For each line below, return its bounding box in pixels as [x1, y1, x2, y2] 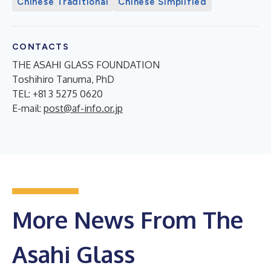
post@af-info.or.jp [44, 102, 123, 114]
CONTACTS [12, 41, 70, 52]
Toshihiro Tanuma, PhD [12, 73, 114, 85]
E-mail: [12, 102, 44, 114]
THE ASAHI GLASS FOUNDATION [12, 58, 160, 71]
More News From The [12, 204, 243, 234]
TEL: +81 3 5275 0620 [12, 87, 103, 100]
